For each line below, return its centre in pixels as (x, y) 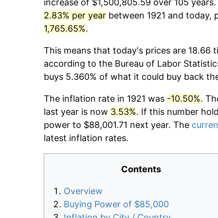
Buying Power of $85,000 (116, 204)
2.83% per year (75, 16)
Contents (141, 169)
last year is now (77, 112)
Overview (83, 191)
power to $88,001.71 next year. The (118, 125)
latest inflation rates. (86, 138)
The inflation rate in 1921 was (105, 99)
